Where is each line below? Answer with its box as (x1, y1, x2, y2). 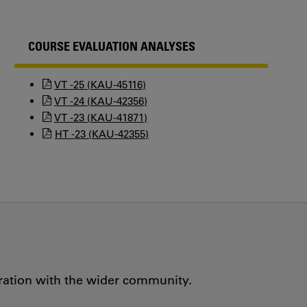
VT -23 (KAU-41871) (54, 111, 147, 124)
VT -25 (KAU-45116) (54, 78, 146, 91)
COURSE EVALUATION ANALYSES (28, 38, 195, 53)
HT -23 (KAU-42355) (55, 127, 149, 140)
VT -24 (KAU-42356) (54, 95, 147, 108)
